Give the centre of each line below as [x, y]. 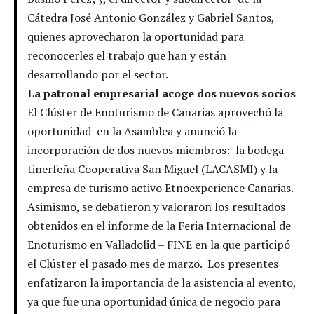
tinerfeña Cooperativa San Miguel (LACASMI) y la [152, 169]
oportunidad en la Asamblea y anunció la [132, 131]
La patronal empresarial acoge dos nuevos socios [163, 93]
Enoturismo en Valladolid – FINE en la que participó [159, 244]
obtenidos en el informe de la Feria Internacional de [159, 225]
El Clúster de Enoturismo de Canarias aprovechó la [155, 112]
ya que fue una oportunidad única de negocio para [155, 301]
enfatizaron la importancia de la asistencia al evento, [162, 282]
